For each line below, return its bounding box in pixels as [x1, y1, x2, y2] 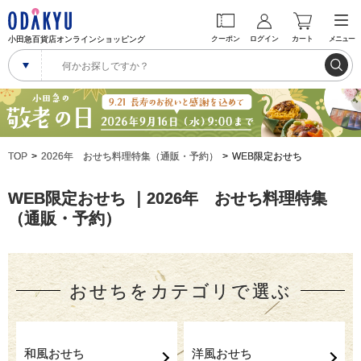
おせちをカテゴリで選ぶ [68, 280, 293, 301]
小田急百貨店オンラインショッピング [8, 35, 145, 44]
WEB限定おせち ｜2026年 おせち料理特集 [8, 189, 327, 207]
